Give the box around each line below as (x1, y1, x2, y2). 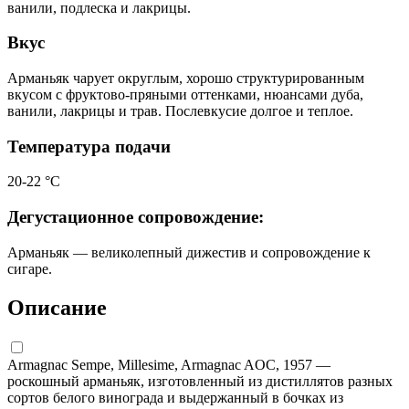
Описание (7, 295, 107, 320)
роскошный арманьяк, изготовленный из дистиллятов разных (7, 372, 393, 389)
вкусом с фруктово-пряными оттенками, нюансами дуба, (7, 87, 363, 103)
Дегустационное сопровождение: (7, 207, 264, 227)
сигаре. (7, 260, 52, 277)
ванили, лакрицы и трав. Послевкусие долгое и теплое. (7, 103, 353, 120)
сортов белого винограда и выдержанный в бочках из (7, 389, 343, 405)
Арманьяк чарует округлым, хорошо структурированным (7, 70, 364, 87)
